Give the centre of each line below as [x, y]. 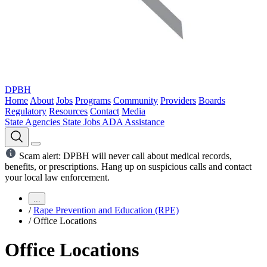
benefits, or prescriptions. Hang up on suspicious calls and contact [128, 167]
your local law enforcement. [57, 177]
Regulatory [26, 111]
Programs [93, 100]
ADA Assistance [133, 122]
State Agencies [34, 122]
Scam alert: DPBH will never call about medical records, [124, 156]
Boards [212, 100]
